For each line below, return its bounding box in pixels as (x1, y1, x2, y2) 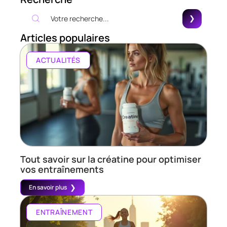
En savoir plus (29, 183, 67, 192)
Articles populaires (20, 30, 110, 45)
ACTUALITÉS (36, 55, 81, 65)
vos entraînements (20, 163, 104, 176)
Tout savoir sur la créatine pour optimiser (20, 153, 201, 166)
